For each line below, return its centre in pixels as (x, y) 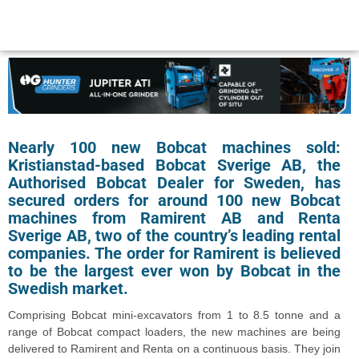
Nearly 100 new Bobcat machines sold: (175, 148)
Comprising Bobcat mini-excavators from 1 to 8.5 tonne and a (175, 315)
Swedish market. (68, 289)
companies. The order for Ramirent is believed (175, 254)
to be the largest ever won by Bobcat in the (175, 271)
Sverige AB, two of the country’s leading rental (175, 236)
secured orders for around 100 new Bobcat (175, 201)
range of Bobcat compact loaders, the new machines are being (175, 331)
